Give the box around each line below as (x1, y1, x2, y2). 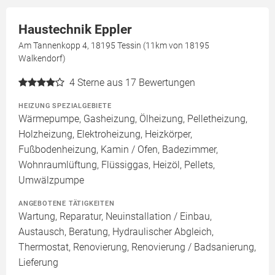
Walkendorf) (18, 53, 66, 64)
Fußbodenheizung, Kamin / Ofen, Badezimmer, (18, 144, 218, 156)
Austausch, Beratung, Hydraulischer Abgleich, (18, 226, 214, 238)
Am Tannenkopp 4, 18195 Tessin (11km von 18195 (18, 41, 209, 51)
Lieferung (18, 257, 58, 269)
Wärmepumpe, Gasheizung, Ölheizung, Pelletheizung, (18, 113, 247, 125)
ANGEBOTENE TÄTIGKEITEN (18, 199, 115, 208)
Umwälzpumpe (18, 174, 84, 187)
